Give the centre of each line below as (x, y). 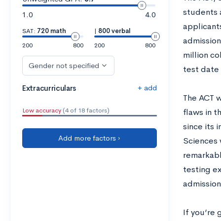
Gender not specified (64, 65)
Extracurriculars (49, 88)
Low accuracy (42, 110)
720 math (52, 31)
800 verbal (114, 31)
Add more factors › (90, 138)
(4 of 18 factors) (85, 110)
